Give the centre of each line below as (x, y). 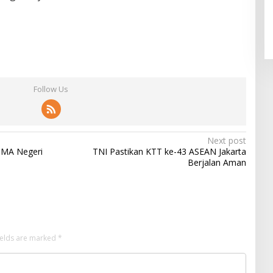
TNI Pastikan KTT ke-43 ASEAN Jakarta (169, 152)
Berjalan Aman (217, 163)
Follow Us (51, 89)
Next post (226, 141)
